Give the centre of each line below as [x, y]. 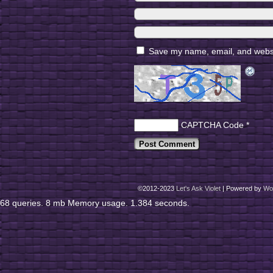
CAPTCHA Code [212, 125]
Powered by [244, 188]
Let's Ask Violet [198, 188]
